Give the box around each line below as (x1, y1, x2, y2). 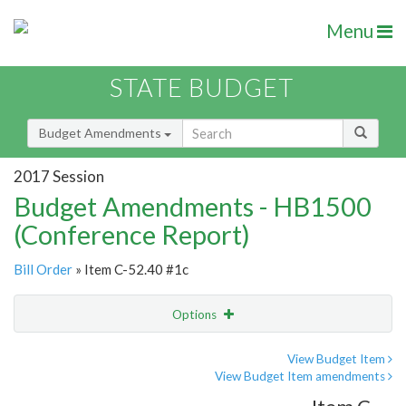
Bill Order (14, 261, 72, 278)
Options (172, 307, 219, 323)
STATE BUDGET (110, 72, 294, 103)
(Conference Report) (14, 218, 250, 251)
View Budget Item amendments (215, 369, 388, 384)
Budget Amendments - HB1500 (14, 190, 372, 223)
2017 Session (14, 166, 104, 186)
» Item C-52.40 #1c (72, 261, 188, 278)
